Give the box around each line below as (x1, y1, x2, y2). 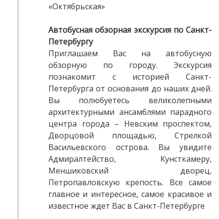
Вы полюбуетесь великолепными (48, 95, 212, 106)
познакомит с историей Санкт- (48, 71, 212, 83)
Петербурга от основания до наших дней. (48, 83, 212, 94)
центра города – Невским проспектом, (48, 118, 212, 130)
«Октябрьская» (48, 1, 105, 12)
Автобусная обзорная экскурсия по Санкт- (48, 24, 212, 36)
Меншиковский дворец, (48, 165, 212, 176)
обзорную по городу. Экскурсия (48, 60, 212, 71)
